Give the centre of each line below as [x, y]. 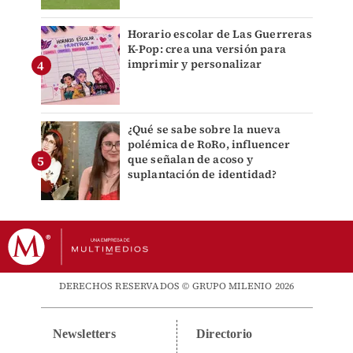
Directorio [224, 334]
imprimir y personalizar [195, 64]
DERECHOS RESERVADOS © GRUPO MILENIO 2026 [176, 286]
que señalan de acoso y [190, 160]
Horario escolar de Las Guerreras [219, 34]
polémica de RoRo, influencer [209, 145]
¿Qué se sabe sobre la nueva [204, 130]
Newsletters [84, 334]
